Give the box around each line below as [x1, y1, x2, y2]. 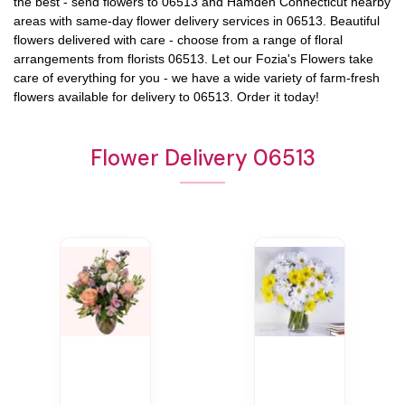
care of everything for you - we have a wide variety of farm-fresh [14, 70, 380, 85]
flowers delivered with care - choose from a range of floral [14, 32, 343, 47]
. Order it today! [230, 89, 319, 104]
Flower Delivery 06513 [89, 143, 316, 172]
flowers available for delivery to [14, 89, 193, 104]
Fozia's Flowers [256, 51, 345, 66]
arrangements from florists [14, 51, 168, 66]
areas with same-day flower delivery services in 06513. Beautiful [14, 13, 380, 28]
